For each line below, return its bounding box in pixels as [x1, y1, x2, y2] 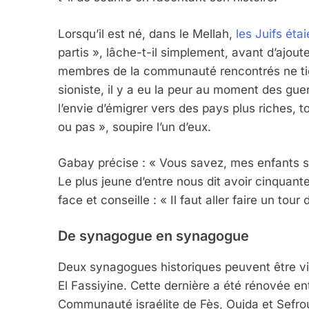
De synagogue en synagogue [58, 227, 249, 244]
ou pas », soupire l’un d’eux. [58, 119, 211, 134]
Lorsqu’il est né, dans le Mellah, [58, 26, 236, 41]
